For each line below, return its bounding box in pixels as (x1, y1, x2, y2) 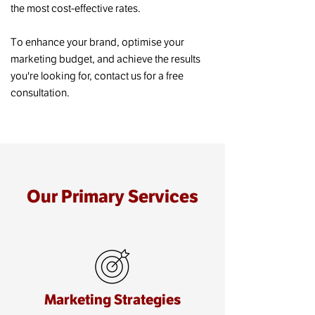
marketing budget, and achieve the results (11, 53, 200, 65)
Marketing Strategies (44, 291, 181, 308)
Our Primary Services (27, 186, 198, 207)
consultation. (11, 86, 72, 98)
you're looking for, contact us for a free (11, 70, 184, 82)
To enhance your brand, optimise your (11, 36, 184, 48)
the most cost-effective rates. (11, 2, 141, 14)
